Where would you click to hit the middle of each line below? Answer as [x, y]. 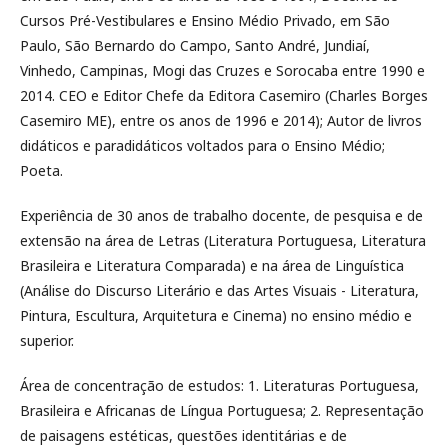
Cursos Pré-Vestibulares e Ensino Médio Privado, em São [205, 20]
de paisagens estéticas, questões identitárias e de [183, 435]
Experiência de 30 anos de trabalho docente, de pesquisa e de [221, 215]
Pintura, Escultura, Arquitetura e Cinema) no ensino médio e [216, 315]
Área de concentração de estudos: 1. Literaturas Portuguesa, [219, 385]
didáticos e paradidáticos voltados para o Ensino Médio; [202, 145]
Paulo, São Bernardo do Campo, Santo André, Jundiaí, [195, 45]
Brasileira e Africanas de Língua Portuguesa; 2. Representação [222, 410]
